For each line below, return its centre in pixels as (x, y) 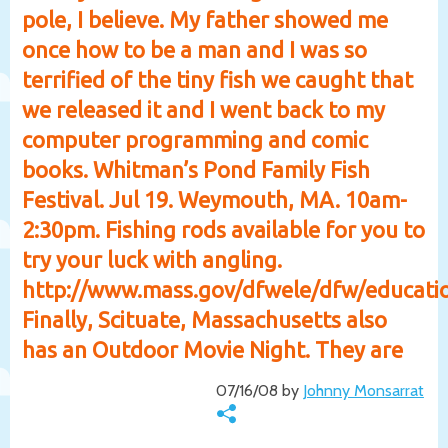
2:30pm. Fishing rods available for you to (223, 229)
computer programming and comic (195, 139)
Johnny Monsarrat (363, 390)
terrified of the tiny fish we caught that (217, 79)
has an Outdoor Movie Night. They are (212, 349)
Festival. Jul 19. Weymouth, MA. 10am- (214, 199)
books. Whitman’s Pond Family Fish (196, 169)
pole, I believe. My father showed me (205, 19)
